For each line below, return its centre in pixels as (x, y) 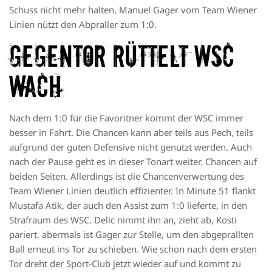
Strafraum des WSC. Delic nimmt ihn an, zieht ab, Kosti (123, 220)
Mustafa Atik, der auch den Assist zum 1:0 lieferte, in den (128, 206)
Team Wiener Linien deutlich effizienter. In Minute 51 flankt (132, 191)
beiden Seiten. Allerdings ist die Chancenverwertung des (127, 176)
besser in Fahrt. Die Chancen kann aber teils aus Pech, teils (131, 133)
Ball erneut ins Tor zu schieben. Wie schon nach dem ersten (133, 249)
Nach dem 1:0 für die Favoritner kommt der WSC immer (126, 118)
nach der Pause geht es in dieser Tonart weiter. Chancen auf (133, 162)
